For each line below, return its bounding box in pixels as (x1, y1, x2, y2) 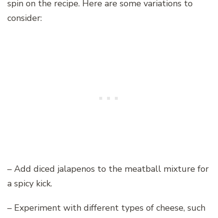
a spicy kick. (7, 177, 52, 189)
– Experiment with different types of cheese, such (7, 201, 205, 214)
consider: (7, 12, 42, 24)
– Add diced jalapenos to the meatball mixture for (7, 163, 209, 175)
